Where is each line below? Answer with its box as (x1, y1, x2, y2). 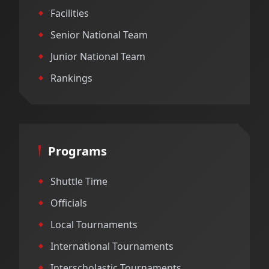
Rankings (50, 71, 92, 85)
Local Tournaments (50, 218, 138, 231)
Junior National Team (50, 50, 145, 63)
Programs (48, 143, 107, 159)
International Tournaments (50, 240, 174, 253)
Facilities (50, 7, 89, 20)
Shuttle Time (50, 175, 107, 188)
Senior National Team (50, 28, 148, 41)
